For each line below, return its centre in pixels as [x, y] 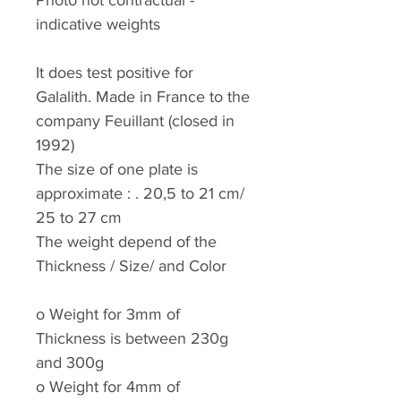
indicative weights [98, 25]
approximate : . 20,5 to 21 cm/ [140, 194]
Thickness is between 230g [132, 339]
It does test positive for [115, 73]
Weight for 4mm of [115, 387]
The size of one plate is [117, 170]
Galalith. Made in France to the [143, 97]
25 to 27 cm [79, 218]
